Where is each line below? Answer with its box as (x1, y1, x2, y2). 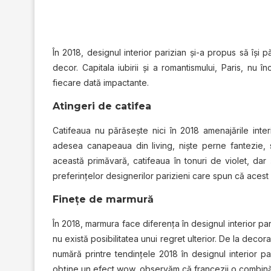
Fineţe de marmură (53, 193, 154, 205)
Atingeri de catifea (53, 100, 151, 112)
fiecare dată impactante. (53, 77, 149, 88)
